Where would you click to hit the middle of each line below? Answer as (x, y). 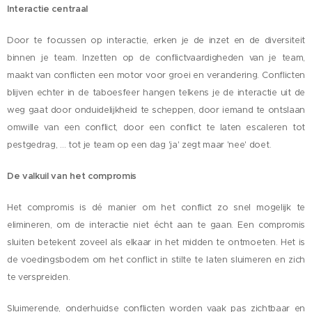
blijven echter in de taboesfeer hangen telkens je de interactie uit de (156, 93)
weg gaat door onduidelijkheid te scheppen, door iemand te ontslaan (156, 110)
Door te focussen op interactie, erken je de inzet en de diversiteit (156, 40)
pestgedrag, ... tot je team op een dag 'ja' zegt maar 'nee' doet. (139, 145)
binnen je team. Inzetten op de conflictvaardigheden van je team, (156, 58)
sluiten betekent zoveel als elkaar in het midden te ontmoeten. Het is (156, 242)
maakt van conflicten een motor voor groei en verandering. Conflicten (156, 75)
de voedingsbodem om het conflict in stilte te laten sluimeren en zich (156, 260)
